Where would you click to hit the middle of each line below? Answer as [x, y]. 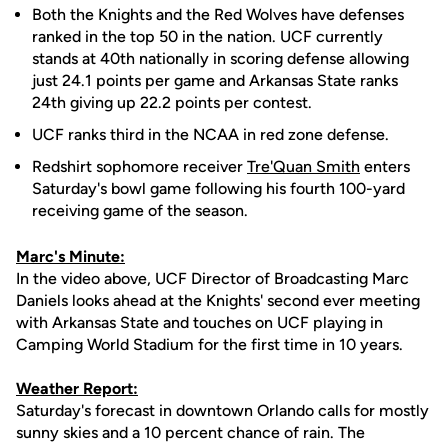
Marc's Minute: [70, 256]
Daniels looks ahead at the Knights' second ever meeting [218, 300]
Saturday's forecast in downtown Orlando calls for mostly [222, 410]
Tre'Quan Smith [303, 166]
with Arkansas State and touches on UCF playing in [199, 322]
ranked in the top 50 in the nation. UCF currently [207, 36]
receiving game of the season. [140, 210]
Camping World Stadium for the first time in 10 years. [209, 344]
